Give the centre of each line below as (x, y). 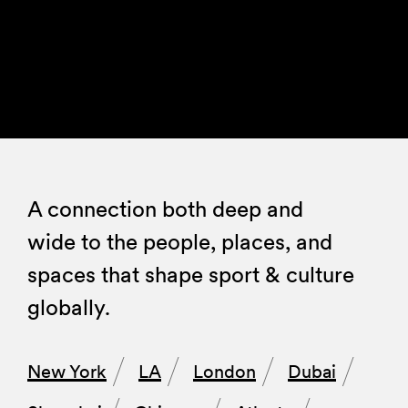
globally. (69, 307)
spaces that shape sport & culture (191, 275)
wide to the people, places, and (180, 242)
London (224, 372)
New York (67, 372)
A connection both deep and (165, 209)
